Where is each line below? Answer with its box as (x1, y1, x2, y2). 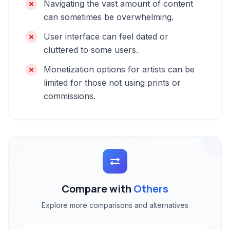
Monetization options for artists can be (44, 64, 195, 74)
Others (133, 182, 168, 196)
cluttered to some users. (44, 45, 138, 55)
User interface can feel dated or (44, 31, 168, 42)
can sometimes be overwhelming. (44, 12, 174, 22)
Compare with (62, 182, 133, 196)
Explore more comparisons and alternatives (42, 201, 188, 209)
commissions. (44, 91, 95, 101)
